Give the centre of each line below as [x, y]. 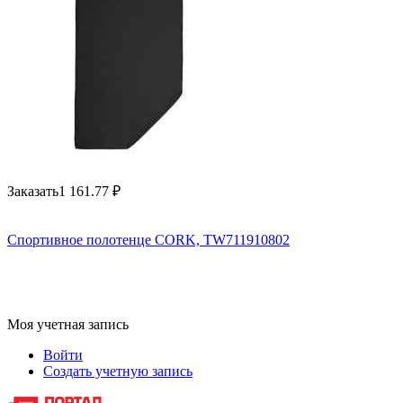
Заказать [33, 192]
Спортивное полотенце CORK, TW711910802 [148, 240]
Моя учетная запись [68, 325]
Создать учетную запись [118, 372]
